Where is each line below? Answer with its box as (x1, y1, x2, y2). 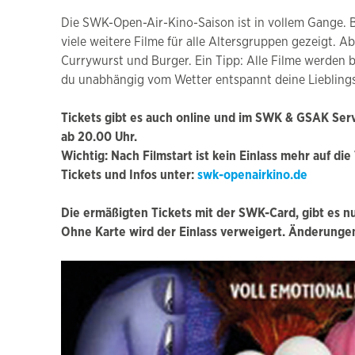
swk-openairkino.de (197, 169, 307, 182)
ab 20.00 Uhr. (61, 131, 137, 144)
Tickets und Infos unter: (61, 169, 197, 182)
